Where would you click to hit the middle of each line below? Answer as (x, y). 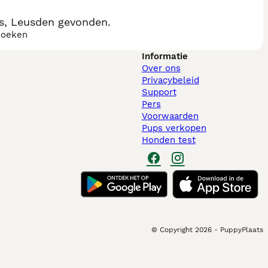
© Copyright (172, 230)
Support (159, 92)
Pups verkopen (174, 128)
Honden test (168, 140)
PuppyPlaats (242, 230)
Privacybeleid (170, 80)
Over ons (161, 68)
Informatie (165, 56)
